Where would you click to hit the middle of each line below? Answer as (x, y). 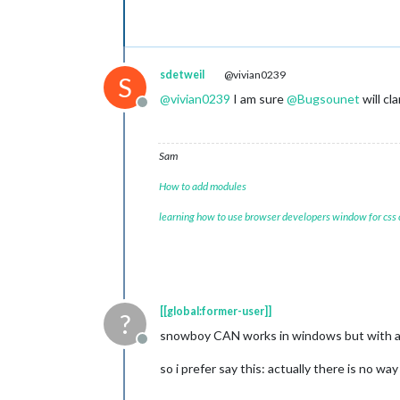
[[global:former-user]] (216, 311)
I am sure (258, 99)
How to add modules (203, 186)
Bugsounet (329, 99)
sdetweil (182, 75)
